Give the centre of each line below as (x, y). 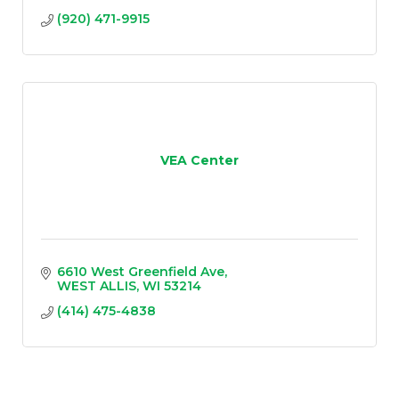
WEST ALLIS (96, 285)
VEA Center (199, 161)
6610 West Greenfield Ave (140, 271)
